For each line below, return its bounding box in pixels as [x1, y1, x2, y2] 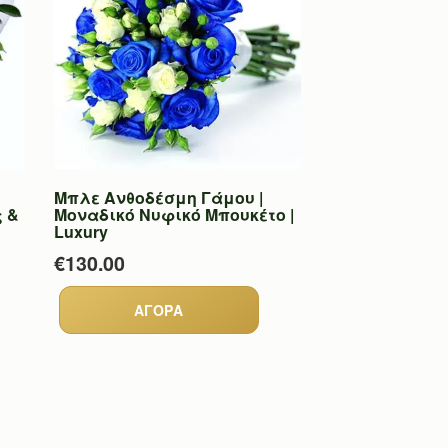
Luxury [53, 219, 108, 243]
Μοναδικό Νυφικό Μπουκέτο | [53, 202, 294, 226]
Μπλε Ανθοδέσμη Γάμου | [53, 185, 263, 209]
